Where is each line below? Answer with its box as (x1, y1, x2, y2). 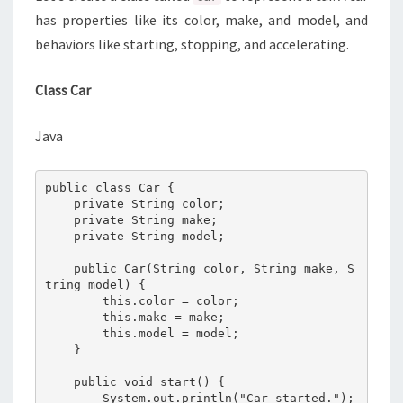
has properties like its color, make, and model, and (35, 11, 368, 30)
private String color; (44, 196, 74, 210)
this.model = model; (44, 326, 103, 340)
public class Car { (44, 180, 175, 194)
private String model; (44, 228, 74, 243)
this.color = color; (44, 293, 103, 308)
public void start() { (44, 374, 74, 389)
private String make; (44, 212, 74, 227)
